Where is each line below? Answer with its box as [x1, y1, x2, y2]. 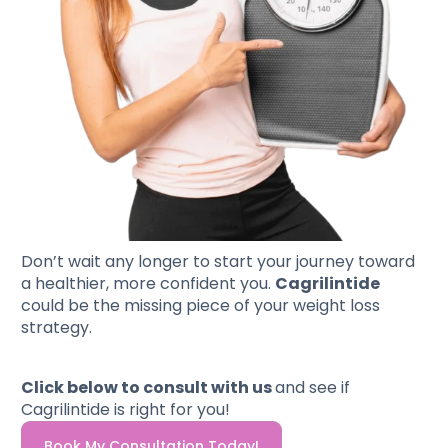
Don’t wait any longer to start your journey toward [21, 249, 416, 273]
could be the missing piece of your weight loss [21, 293, 381, 317]
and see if [275, 375, 351, 399]
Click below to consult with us [21, 375, 276, 399]
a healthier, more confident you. [21, 271, 276, 295]
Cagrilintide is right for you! [21, 397, 231, 421]
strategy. [21, 315, 93, 339]
